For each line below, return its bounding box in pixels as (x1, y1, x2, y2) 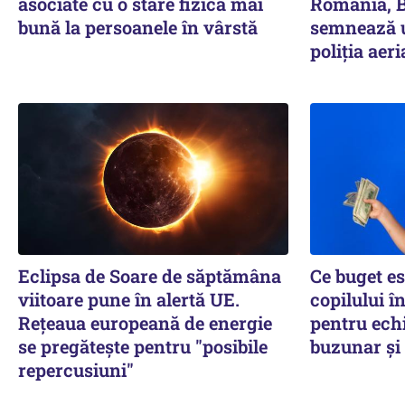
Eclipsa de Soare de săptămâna (18, 263, 281, 287)
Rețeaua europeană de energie (18, 310, 272, 334)
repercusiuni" (18, 357, 134, 381)
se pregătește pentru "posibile (18, 334, 268, 358)
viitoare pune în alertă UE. (18, 287, 240, 311)
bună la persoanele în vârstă (18, 14, 258, 39)
